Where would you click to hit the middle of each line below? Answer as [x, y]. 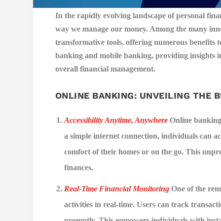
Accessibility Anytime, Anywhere [116, 120]
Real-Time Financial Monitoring [117, 189]
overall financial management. [105, 69]
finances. [79, 167]
